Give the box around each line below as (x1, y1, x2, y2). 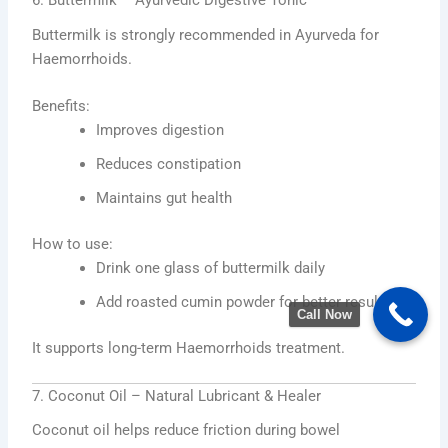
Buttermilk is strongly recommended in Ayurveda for (32, 25, 380, 44)
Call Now (297, 307, 352, 322)
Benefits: (32, 96, 91, 115)
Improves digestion (96, 120, 225, 139)
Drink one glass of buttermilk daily (96, 258, 326, 277)
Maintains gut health (96, 188, 233, 207)
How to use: (32, 234, 114, 253)
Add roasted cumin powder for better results (96, 292, 392, 311)
